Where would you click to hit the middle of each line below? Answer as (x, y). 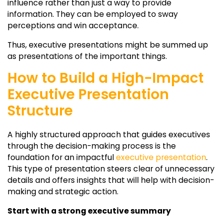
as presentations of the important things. (87, 56)
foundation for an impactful (62, 157)
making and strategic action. (63, 191)
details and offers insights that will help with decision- (111, 180)
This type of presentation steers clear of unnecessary (111, 168)
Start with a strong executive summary (89, 211)
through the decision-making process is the (92, 146)
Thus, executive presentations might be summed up (108, 45)
